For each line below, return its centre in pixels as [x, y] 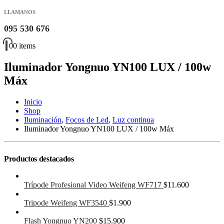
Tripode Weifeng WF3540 [65, 202]
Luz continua [133, 119]
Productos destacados [39, 158]
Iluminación [43, 119]
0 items [24, 45]
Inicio [33, 101]
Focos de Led [87, 119]
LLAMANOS [20, 12]
